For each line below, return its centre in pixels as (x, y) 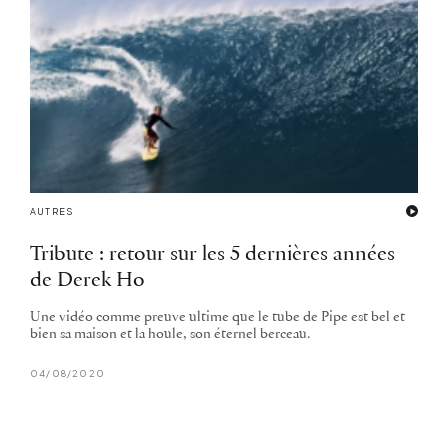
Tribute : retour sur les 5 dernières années (212, 255)
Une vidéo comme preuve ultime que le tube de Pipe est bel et (217, 318)
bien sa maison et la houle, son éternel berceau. (170, 335)
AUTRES (52, 212)
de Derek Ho (87, 281)
